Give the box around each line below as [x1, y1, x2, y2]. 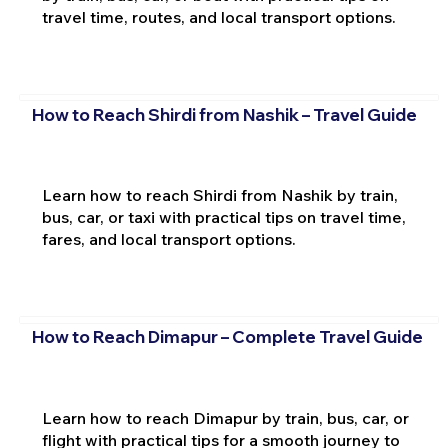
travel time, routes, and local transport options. [41, 7, 396, 28]
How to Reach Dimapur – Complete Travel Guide [31, 325, 423, 347]
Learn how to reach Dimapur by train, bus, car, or [41, 407, 409, 428]
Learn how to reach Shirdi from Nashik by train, [41, 185, 398, 206]
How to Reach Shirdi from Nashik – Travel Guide [31, 103, 417, 125]
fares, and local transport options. [41, 229, 296, 250]
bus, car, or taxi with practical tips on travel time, [41, 207, 406, 228]
